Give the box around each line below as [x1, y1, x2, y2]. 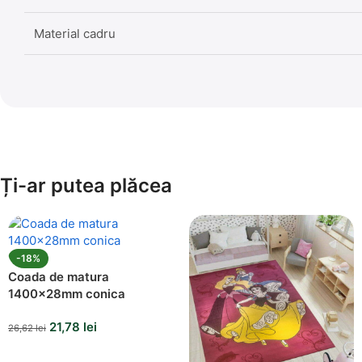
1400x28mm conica [8, 285, 125, 301]
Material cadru [34, 25, 116, 41]
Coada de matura [8, 268, 109, 284]
